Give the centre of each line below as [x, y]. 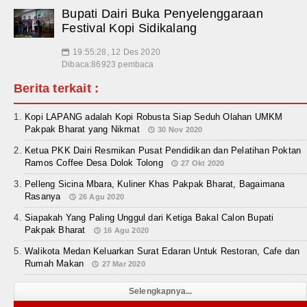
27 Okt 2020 [203, 163]
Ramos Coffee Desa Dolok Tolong [94, 162]
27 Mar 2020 [123, 263]
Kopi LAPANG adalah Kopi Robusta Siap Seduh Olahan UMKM [154, 116]
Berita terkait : [57, 88]
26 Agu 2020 [101, 196]
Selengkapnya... [160, 291]
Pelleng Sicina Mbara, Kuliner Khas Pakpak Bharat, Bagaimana [155, 184]
